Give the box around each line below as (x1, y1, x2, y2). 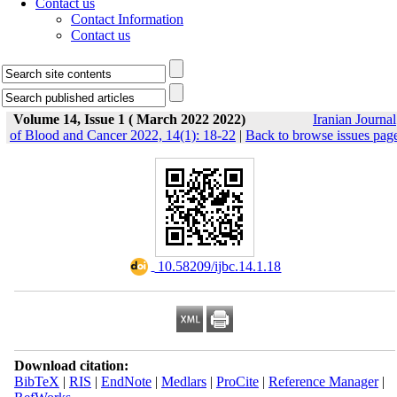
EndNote (100, 374, 152, 389)
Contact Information (71, 12, 183, 27)
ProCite (215, 374, 259, 389)
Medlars (160, 374, 206, 389)
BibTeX (13, 374, 59, 389)
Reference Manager (268, 374, 378, 389)
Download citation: (13, 358, 128, 373)
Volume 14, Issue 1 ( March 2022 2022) (13, 112, 245, 127)
